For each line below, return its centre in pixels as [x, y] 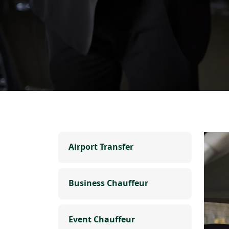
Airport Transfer [101, 147]
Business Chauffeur [108, 183]
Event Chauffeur [102, 219]
